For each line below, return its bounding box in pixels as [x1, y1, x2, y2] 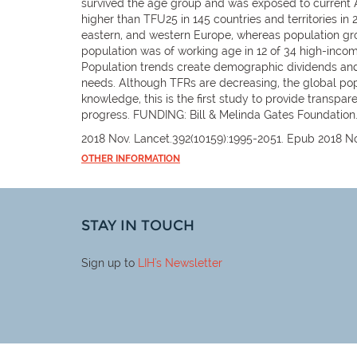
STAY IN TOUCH [81, 217, 194, 234]
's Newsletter [155, 257, 222, 269]
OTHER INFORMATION [81, 152, 180, 164]
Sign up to [81, 257, 138, 269]
